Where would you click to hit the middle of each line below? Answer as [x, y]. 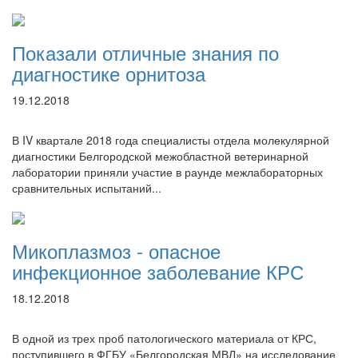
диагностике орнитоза [109, 73]
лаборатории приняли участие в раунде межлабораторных [167, 172]
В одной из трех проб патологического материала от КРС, [164, 338]
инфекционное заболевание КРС [158, 271]
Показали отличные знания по [145, 52]
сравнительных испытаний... [87, 188]
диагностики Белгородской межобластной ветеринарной [160, 156]
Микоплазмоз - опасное [116, 251]
